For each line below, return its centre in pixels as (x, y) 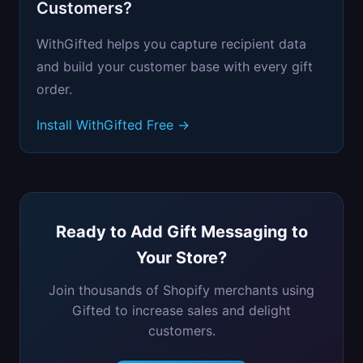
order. (54, 89)
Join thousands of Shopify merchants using (181, 290)
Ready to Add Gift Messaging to (181, 232)
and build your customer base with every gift (175, 66)
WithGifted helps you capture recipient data (171, 44)
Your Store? (181, 258)
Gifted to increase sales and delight (181, 310)
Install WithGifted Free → (113, 125)
